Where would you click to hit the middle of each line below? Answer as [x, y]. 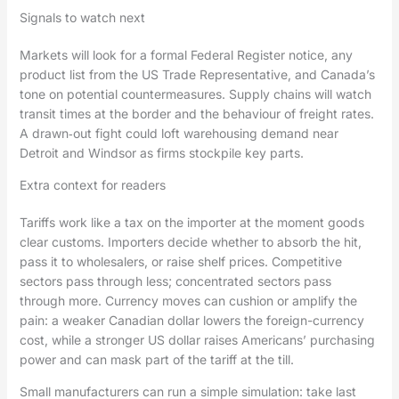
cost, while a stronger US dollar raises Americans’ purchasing [197, 340]
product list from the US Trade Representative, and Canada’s [197, 75]
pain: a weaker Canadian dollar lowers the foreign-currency [191, 321]
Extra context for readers [92, 185]
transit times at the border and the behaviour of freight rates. [196, 114]
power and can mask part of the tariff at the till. [156, 360]
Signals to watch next [82, 18]
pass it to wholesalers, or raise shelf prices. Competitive [180, 262]
